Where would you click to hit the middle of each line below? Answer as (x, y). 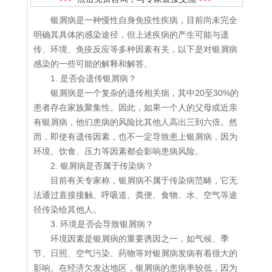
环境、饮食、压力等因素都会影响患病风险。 (118, 151)
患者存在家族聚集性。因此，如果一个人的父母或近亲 (135, 108)
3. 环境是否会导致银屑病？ (102, 224)
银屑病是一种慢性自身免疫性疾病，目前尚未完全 (144, 20)
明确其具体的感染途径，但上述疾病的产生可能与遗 (131, 35)
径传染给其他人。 (67, 210)
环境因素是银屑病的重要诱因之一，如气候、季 (140, 239)
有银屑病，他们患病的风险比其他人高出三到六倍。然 (135, 122)
